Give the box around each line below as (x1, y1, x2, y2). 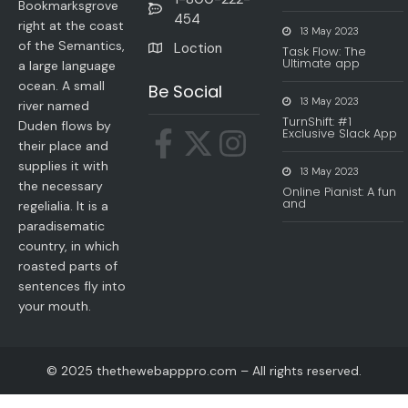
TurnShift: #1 (282, 112, 352, 130)
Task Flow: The (282, 42, 367, 60)
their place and (18, 137, 108, 154)
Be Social (148, 79, 222, 103)
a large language (18, 56, 116, 74)
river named (18, 97, 89, 114)
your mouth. (18, 297, 91, 314)
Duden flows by (18, 117, 111, 134)
